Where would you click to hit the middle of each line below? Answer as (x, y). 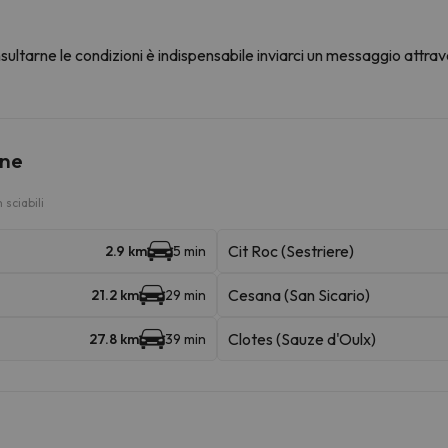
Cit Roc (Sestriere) (290, 250)
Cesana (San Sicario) (298, 294)
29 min (185, 294)
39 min (185, 338)
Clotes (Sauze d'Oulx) (301, 338)
